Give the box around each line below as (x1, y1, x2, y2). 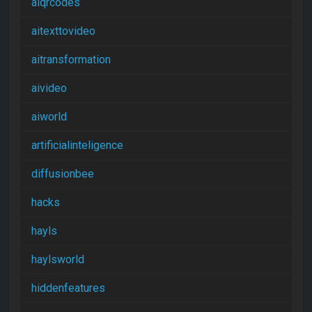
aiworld (31, 109, 67, 123)
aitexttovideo (31, 24, 95, 38)
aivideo (31, 81, 67, 95)
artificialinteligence (31, 138, 123, 152)
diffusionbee (31, 166, 94, 180)
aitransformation (31, 52, 111, 66)
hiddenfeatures (31, 281, 105, 295)
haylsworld (31, 252, 84, 266)
